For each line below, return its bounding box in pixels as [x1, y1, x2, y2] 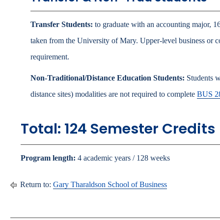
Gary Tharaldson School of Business [53, 180, 167, 189]
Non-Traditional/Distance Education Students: [30, 74, 185, 82]
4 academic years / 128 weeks [76, 154, 170, 162]
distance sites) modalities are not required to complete [30, 90, 197, 98]
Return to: [18, 180, 53, 189]
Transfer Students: [30, 20, 93, 28]
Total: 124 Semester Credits [21, 119, 215, 138]
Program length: [21, 154, 76, 162]
